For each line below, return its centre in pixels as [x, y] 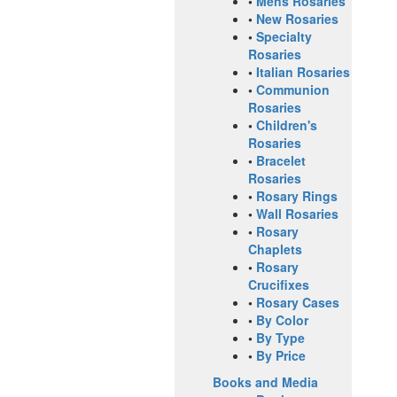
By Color [282, 320]
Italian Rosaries [303, 72]
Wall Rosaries [297, 214]
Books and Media [265, 382]
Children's [287, 125]
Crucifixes [279, 285]
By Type [280, 338]
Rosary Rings [297, 196]
